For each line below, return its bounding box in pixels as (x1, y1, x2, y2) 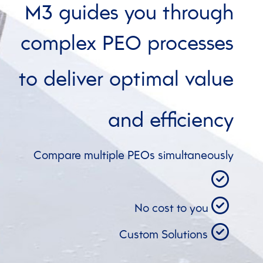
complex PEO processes (21, 26, 234, 56)
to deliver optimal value (19, 62, 234, 92)
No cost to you (134, 198, 211, 215)
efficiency (150, 103, 234, 133)
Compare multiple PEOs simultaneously (33, 146, 234, 163)
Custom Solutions (119, 225, 208, 242)
